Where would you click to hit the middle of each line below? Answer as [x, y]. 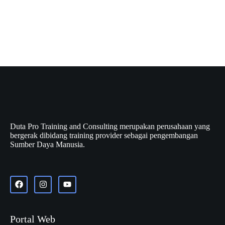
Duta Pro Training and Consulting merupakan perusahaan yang [110, 126]
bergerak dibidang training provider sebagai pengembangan [104, 135]
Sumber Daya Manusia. [47, 144]
